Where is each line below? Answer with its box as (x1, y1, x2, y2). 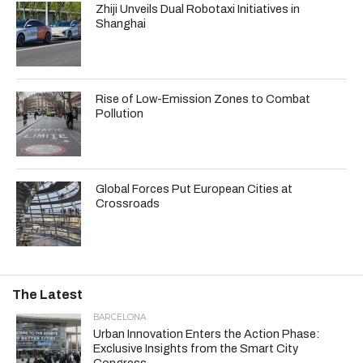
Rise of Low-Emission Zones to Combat (96, 92, 311, 105)
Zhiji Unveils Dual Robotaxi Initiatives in (96, 2, 301, 15)
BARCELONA (92, 311, 146, 322)
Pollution (96, 106, 144, 120)
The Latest (12, 287, 83, 301)
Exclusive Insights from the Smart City (92, 341, 298, 355)
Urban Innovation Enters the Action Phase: (92, 327, 320, 340)
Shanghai (96, 16, 147, 30)
